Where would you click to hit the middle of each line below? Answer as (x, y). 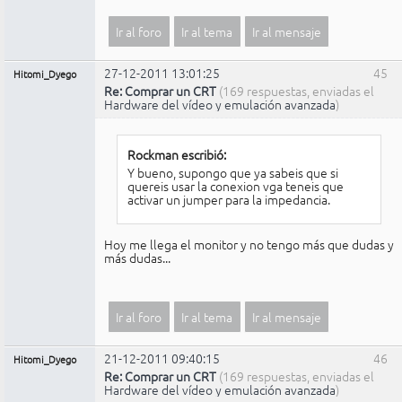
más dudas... (137, 257)
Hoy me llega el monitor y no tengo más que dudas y (249, 244)
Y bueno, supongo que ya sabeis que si (232, 172)
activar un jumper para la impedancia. (228, 199)
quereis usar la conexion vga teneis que (235, 185)
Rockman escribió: (176, 154)
